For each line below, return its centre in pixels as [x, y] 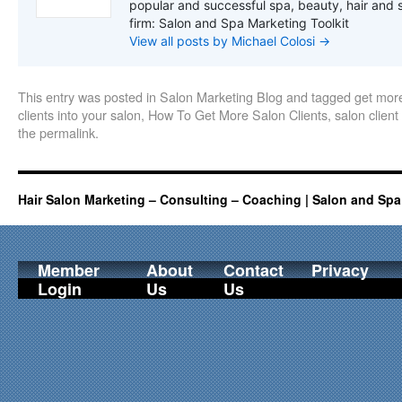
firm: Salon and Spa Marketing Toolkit [239, 23]
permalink [67, 132]
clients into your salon [79, 114]
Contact [253, 270]
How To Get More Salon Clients [238, 114]
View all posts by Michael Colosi [224, 41]
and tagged [319, 96]
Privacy [340, 270]
